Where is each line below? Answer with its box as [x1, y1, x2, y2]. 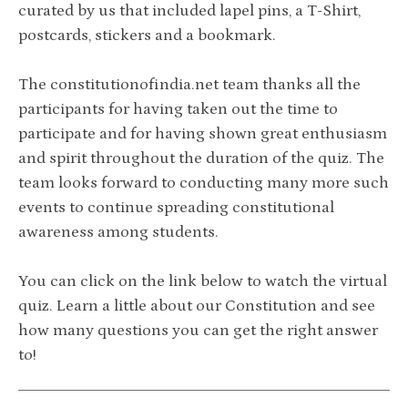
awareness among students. [18, 223, 219, 242]
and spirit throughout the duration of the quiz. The [18, 149, 384, 168]
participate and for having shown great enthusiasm [18, 125, 387, 144]
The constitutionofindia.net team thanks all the [18, 76, 361, 95]
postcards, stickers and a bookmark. [18, 26, 276, 46]
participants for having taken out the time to [18, 100, 338, 119]
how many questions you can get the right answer [18, 321, 378, 341]
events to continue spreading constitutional [18, 199, 334, 218]
